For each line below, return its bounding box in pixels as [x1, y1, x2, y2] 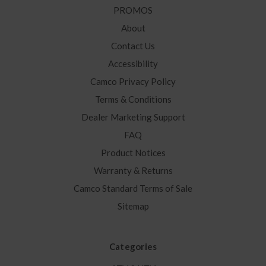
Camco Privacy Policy [90, 76, 176, 87]
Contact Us [111, 40, 155, 52]
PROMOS [113, 5, 153, 16]
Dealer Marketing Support [81, 112, 185, 123]
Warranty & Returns [93, 165, 173, 176]
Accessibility [108, 58, 158, 69]
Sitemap [117, 201, 149, 212]
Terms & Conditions [94, 94, 172, 105]
